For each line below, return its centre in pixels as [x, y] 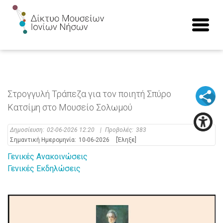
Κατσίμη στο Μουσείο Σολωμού [70, 107]
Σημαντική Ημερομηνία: [43, 140]
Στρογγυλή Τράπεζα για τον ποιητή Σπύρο [89, 94]
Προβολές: [119, 130]
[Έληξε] [126, 140]
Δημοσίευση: [27, 130]
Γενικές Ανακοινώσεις [48, 157]
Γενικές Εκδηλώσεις [44, 168]
